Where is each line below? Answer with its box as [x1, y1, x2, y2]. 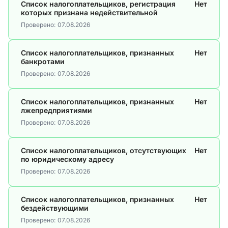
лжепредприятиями [21, 106, 92, 115]
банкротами [21, 57, 65, 66]
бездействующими [21, 204, 89, 212]
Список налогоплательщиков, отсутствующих [21, 146, 186, 155]
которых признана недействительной [21, 8, 158, 17]
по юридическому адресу [21, 155, 114, 163]
